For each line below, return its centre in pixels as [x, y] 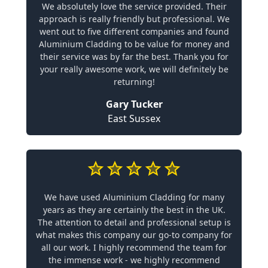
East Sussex [134, 118]
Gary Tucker [134, 104]
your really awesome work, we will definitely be [134, 69]
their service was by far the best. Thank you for [134, 56]
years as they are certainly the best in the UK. [134, 209]
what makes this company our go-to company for [134, 234]
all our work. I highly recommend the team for [134, 247]
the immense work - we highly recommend [134, 260]
